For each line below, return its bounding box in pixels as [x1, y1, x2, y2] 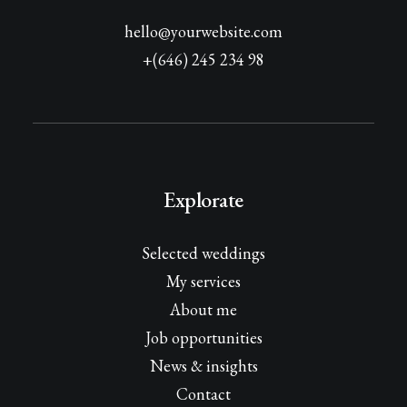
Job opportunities [144, 327, 263, 348]
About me [170, 299, 237, 320]
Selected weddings [142, 243, 265, 263]
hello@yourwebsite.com [124, 21, 283, 42]
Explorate [164, 185, 243, 213]
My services [166, 271, 241, 292]
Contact [176, 383, 231, 404]
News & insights [149, 355, 258, 376]
